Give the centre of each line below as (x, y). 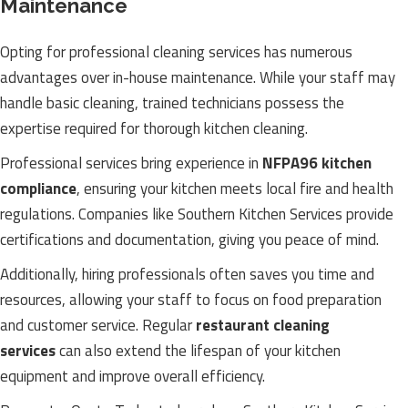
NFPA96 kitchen (317, 163)
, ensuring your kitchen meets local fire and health (235, 189)
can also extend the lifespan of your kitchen (198, 351)
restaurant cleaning (263, 325)
